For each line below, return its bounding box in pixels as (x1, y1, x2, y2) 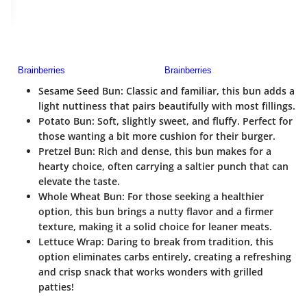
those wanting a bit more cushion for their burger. (38, 130, 275, 143)
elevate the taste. (38, 175, 120, 188)
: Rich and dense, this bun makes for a (93, 145, 271, 158)
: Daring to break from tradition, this (101, 235, 273, 249)
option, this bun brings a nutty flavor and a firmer (38, 205, 273, 219)
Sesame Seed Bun (38, 84, 121, 98)
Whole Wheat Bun (38, 190, 122, 204)
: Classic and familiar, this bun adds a (121, 84, 295, 98)
